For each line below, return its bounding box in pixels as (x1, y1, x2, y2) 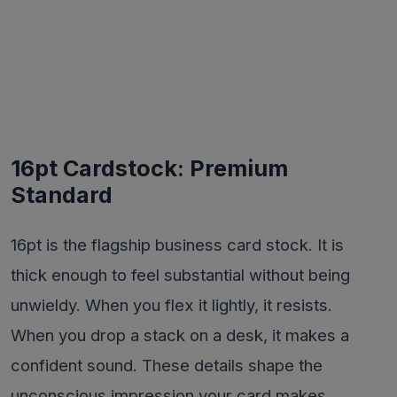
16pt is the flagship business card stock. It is (11, 235, 344, 254)
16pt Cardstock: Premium (11, 155, 288, 182)
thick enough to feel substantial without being (11, 265, 350, 284)
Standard (11, 182, 113, 208)
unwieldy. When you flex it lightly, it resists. (11, 295, 332, 315)
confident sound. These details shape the (11, 355, 323, 375)
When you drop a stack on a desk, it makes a (11, 325, 349, 345)
